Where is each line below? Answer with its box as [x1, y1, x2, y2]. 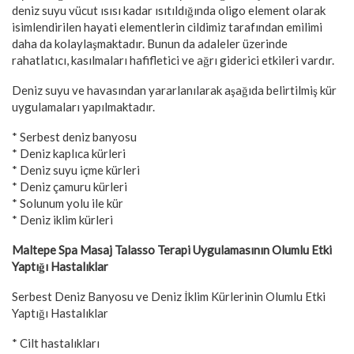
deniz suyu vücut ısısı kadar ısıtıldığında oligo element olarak [12, 3, 326, 17]
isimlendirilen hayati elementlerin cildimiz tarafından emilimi [12, 20, 322, 34]
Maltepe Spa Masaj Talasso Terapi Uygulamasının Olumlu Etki [12, 243, 332, 257]
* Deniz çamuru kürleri [12, 179, 127, 194]
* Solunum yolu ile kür [12, 196, 123, 210]
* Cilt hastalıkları [12, 336, 100, 350]
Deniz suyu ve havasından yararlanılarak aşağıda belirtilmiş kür [12, 83, 337, 97]
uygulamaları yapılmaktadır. [12, 100, 155, 114]
